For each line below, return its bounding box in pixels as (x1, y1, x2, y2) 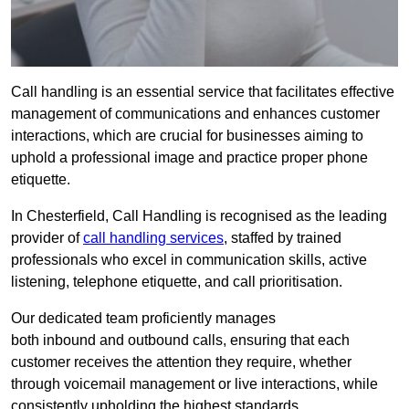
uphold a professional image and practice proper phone (11, 150, 368, 166)
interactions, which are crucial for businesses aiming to (11, 128, 363, 144)
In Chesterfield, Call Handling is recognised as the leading (11, 208, 387, 225)
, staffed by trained (224, 230, 341, 246)
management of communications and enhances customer (11, 106, 380, 122)
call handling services (83, 230, 224, 246)
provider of (11, 230, 83, 246)
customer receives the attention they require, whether (11, 354, 351, 371)
